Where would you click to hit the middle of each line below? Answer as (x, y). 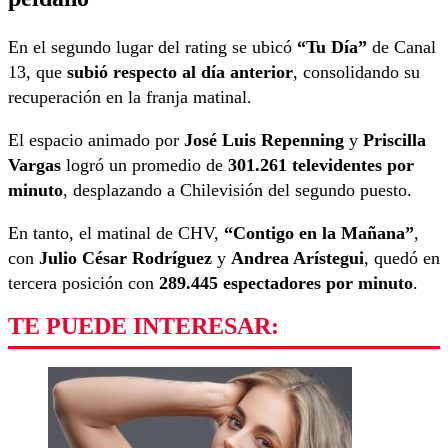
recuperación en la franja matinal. (130, 96)
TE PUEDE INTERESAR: (143, 325)
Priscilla (394, 139)
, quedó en (402, 257)
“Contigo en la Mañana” (319, 232)
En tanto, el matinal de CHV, (116, 232)
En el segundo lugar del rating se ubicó (152, 46)
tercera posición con (83, 282)
